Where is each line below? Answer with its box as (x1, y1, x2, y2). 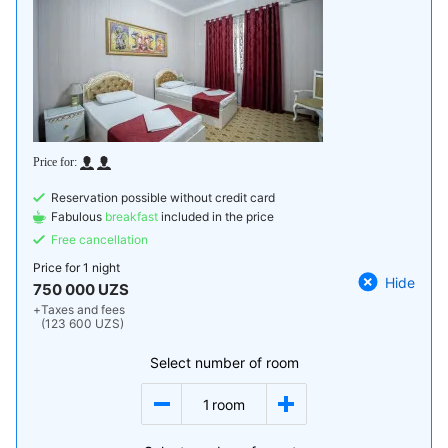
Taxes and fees (41, 302, 125, 317)
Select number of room (149, 354, 299, 371)
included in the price (158, 209, 274, 224)
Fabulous (51, 209, 105, 224)
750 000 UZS (33, 280, 129, 299)
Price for (33, 260, 80, 275)
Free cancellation (51, 232, 148, 247)
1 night (80, 260, 120, 275)
